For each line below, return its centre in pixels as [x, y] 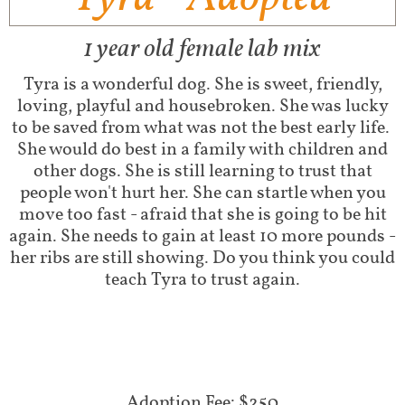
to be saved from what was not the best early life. [202, 128]
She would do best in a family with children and [202, 150]
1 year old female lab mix [202, 50]
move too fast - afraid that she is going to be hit [202, 215]
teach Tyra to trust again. [202, 280]
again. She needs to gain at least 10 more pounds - [202, 237]
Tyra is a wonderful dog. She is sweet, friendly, [202, 85]
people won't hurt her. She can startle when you [202, 193]
